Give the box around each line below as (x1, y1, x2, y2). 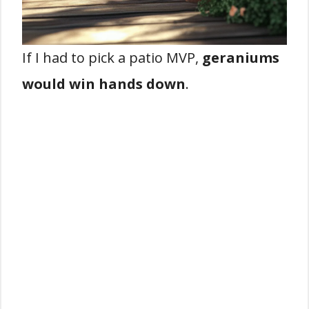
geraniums (202, 48, 279, 68)
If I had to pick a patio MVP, (22, 48, 202, 68)
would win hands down (22, 74, 186, 94)
